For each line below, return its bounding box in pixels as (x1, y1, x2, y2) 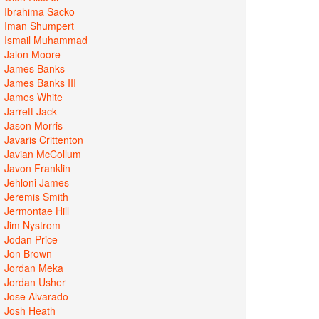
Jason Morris (4, 117, 63, 132)
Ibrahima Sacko (4, 4, 75, 19)
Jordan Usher (4, 274, 66, 289)
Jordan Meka (4, 260, 63, 275)
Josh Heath (4, 303, 56, 318)
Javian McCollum (4, 146, 81, 161)
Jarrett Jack (4, 103, 57, 118)
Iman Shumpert (4, 18, 74, 33)
